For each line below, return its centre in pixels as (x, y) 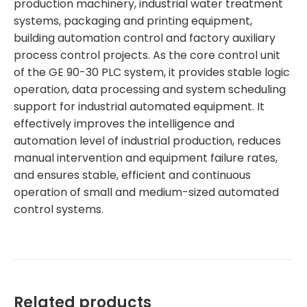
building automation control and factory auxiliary (145, 38)
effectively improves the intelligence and (124, 123)
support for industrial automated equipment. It (139, 106)
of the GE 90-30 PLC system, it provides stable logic (152, 72)
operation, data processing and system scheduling (150, 89)
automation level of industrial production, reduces (147, 140)
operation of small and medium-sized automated (146, 192)
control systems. (59, 209)
